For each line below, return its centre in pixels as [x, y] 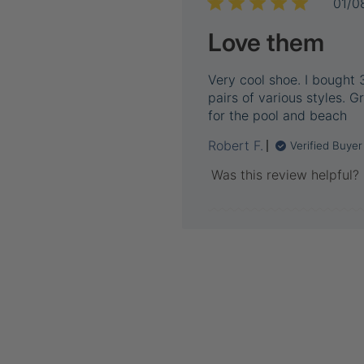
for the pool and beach [278, 115]
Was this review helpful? [285, 175]
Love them [266, 42]
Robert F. [236, 145]
